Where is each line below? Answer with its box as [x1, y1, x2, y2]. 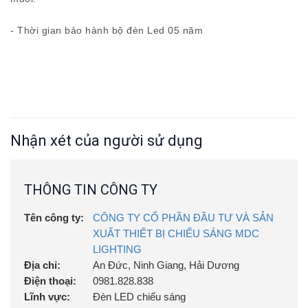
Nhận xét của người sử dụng [10, 132, 203, 149]
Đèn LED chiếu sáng [93, 291, 186, 302]
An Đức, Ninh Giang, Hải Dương [93, 259, 239, 271]
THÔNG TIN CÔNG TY [24, 181, 157, 198]
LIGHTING [93, 243, 142, 255]
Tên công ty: [24, 212, 84, 223]
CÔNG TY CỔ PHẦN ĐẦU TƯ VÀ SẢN [93, 212, 274, 223]
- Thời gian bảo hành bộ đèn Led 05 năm [10, 25, 203, 36]
